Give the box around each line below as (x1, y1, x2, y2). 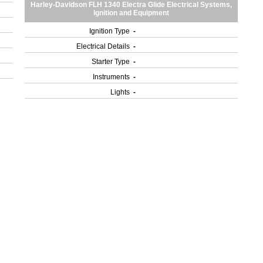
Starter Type (92, 58, 130, 66)
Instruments (93, 73, 130, 81)
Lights (110, 88, 130, 96)
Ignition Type (89, 27, 130, 35)
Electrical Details (76, 42, 130, 50)
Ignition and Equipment (93, 9, 170, 17)
